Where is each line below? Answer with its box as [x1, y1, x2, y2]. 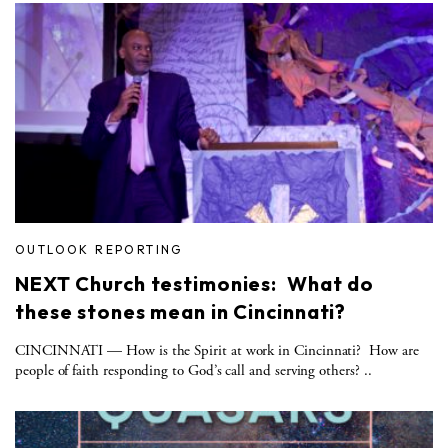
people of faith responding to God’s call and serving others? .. [15, 360, 372, 380]
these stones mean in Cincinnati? [15, 298, 347, 324]
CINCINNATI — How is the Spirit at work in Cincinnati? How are [15, 340, 419, 360]
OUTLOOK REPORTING [15, 241, 183, 257]
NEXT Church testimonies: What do [15, 270, 375, 296]
